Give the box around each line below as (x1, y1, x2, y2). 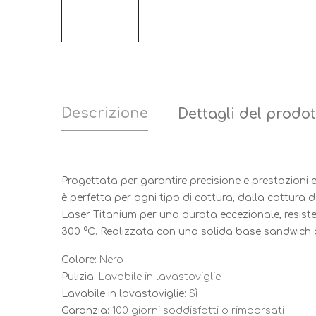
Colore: (61, 255, 97, 266)
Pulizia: (61, 272, 96, 283)
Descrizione (61, 105, 148, 122)
